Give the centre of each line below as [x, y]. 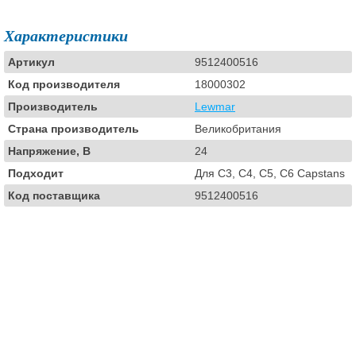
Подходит [36, 173]
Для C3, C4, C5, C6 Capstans [270, 173]
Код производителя [64, 84]
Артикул [31, 62]
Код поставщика [54, 195]
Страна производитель [74, 129]
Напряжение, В [49, 151]
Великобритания [238, 129]
